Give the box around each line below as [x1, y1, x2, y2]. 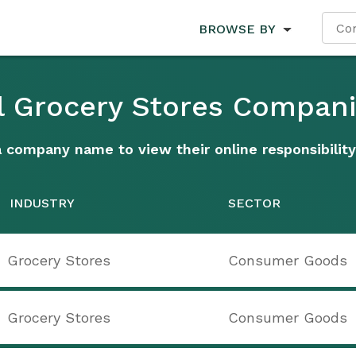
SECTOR [228, 195, 281, 211]
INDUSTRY [10, 195, 75, 211]
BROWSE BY [199, 21, 275, 37]
